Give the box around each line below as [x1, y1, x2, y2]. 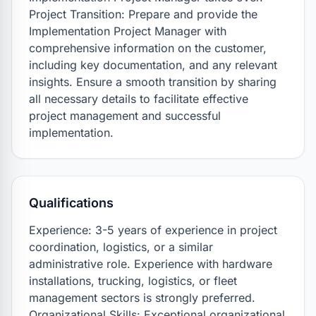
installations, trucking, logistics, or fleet [29, 274, 237, 288]
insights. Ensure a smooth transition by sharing [29, 75, 276, 89]
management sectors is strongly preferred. [29, 291, 259, 305]
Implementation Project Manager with [29, 24, 226, 38]
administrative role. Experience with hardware [29, 257, 272, 271]
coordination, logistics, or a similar [29, 240, 213, 254]
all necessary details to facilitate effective [29, 92, 248, 106]
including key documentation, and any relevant [29, 58, 277, 72]
